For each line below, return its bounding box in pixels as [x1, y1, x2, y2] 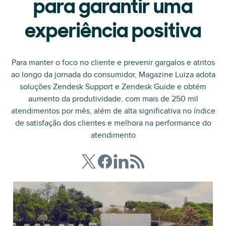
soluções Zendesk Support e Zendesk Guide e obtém [20, 82, 206, 92]
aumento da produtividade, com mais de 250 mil [28, 94, 198, 104]
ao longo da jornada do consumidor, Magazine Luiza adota [11, 70, 215, 80]
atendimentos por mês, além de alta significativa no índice [11, 106, 215, 116]
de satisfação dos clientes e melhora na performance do [15, 118, 211, 128]
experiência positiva [25, 22, 201, 42]
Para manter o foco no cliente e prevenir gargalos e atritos [11, 58, 215, 68]
